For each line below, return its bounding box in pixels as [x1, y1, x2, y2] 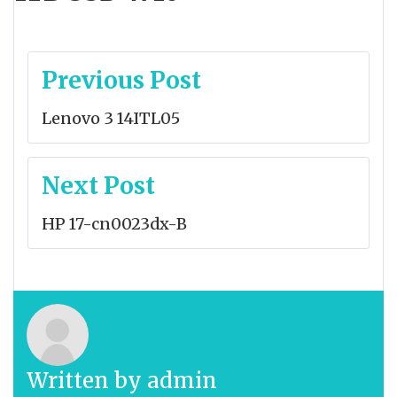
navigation [27, 86, 164, 120]
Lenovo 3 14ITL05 [42, 108, 180, 129]
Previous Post [42, 66, 201, 96]
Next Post [42, 171, 155, 201]
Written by [27, 367, 147, 395]
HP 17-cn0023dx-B [42, 214, 187, 235]
